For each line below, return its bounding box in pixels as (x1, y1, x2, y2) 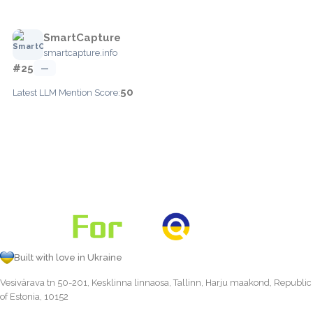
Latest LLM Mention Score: (13, 87, 120, 98)
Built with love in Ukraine (14, 252, 122, 263)
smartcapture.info (43, 47, 117, 58)
